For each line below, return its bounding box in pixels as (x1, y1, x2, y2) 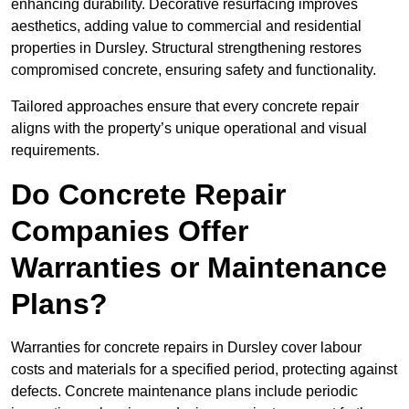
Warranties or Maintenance (11, 251, 387, 285)
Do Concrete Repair (11, 178, 286, 212)
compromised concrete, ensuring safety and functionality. (11, 62, 376, 79)
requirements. (11, 142, 100, 159)
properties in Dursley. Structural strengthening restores (11, 40, 362, 57)
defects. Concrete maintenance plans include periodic (11, 383, 358, 400)
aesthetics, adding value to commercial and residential (11, 18, 362, 35)
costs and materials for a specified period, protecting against (11, 362, 397, 378)
